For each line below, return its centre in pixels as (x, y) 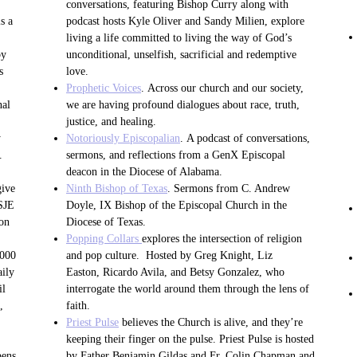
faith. (78, 306)
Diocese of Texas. (106, 222)
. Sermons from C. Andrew (229, 189)
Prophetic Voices (104, 88)
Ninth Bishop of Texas (117, 189)
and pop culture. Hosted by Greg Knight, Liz (169, 256)
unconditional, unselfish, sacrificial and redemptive (181, 55)
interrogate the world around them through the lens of (188, 289)
